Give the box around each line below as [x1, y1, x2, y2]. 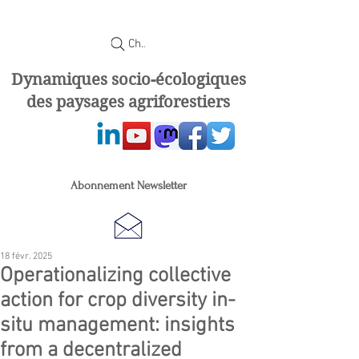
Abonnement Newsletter [70, 179, 187, 192]
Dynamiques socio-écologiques [10, 71, 246, 89]
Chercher [128, 37, 175, 51]
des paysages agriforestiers [26, 93, 230, 111]
